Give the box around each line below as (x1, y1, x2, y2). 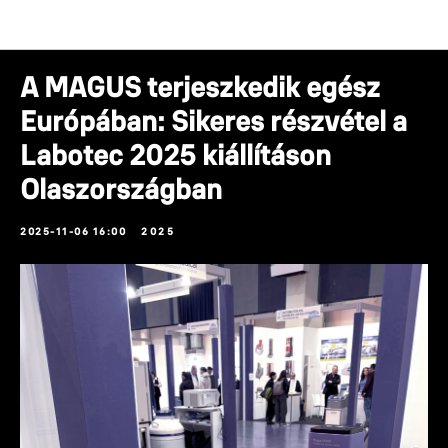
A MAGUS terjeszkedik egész (20, 70, 380, 104)
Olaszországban (20, 172, 222, 206)
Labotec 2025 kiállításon (20, 138, 331, 172)
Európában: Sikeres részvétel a (20, 104, 407, 138)
